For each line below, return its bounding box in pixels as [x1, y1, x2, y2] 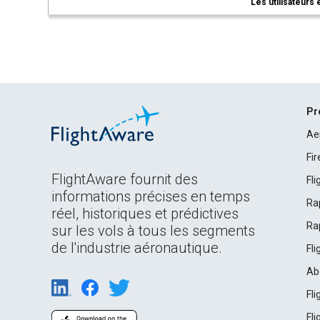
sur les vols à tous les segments [51, 222, 255, 239]
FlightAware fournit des [51, 171, 198, 188]
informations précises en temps [51, 188, 250, 205]
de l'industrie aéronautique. [51, 239, 222, 256]
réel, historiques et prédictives [51, 205, 239, 222]
